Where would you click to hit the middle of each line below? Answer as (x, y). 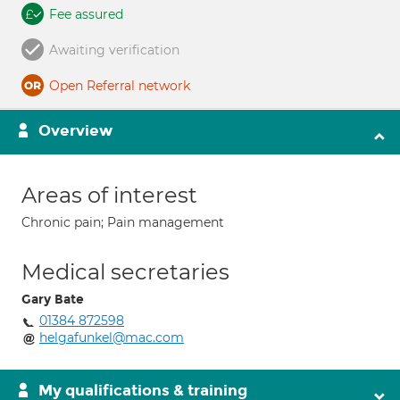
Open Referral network (120, 86)
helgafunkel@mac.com (112, 337)
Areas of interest (109, 195)
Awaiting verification (114, 50)
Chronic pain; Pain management (123, 222)
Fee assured (86, 14)
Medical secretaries (125, 272)
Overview (75, 131)
